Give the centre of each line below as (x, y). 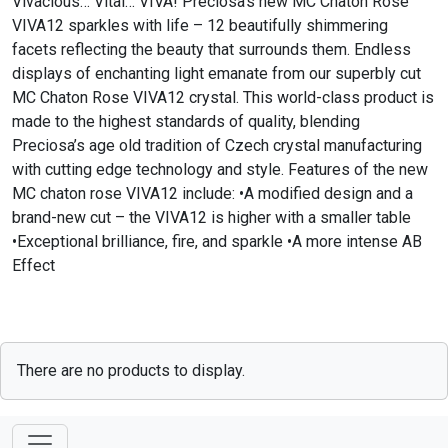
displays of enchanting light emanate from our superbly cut (216, 73)
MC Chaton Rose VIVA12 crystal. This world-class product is (223, 97)
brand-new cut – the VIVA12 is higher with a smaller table (211, 217)
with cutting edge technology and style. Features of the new (220, 169)
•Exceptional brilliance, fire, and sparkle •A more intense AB (217, 241)
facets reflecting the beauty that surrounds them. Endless (211, 49)
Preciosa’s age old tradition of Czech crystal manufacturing (217, 145)
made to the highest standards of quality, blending (186, 121)
